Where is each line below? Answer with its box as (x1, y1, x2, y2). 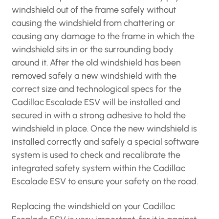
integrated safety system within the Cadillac (12, 163, 185, 174)
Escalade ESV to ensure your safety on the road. (12, 176, 198, 187)
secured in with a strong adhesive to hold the (12, 110, 186, 121)
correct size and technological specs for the (12, 84, 181, 94)
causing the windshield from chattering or (12, 18, 175, 28)
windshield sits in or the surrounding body (12, 44, 174, 55)
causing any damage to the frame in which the (12, 31, 195, 42)
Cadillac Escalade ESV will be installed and (12, 97, 180, 108)
